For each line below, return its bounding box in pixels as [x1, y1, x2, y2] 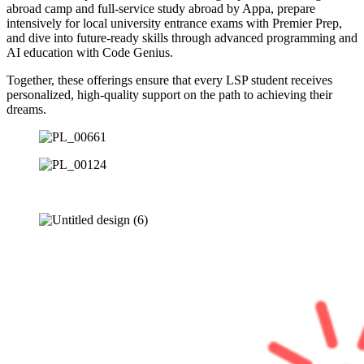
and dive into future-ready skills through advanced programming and [6, 31, 357, 45]
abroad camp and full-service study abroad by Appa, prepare [6, 2, 315, 15]
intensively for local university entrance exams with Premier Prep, [6, 16, 342, 30]
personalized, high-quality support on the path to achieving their [6, 88, 332, 102]
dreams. [6, 102, 46, 116]
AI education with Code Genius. [6, 45, 173, 59]
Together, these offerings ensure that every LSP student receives [6, 73, 332, 87]
